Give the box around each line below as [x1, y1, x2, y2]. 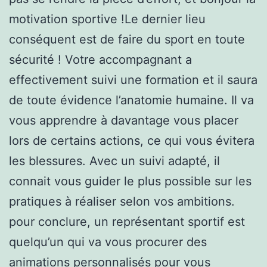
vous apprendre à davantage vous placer [9, 113, 238, 128]
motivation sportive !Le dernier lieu [9, 11, 206, 26]
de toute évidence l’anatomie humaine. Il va [9, 92, 254, 107]
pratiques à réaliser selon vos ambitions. [9, 194, 235, 209]
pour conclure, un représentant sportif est [9, 214, 245, 229]
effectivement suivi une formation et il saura [9, 72, 257, 87]
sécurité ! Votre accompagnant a [9, 52, 192, 67]
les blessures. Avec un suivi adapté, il [9, 153, 220, 168]
